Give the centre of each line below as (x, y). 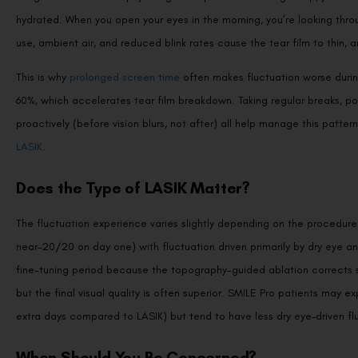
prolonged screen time (125, 77)
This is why (43, 77)
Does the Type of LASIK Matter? (133, 188)
